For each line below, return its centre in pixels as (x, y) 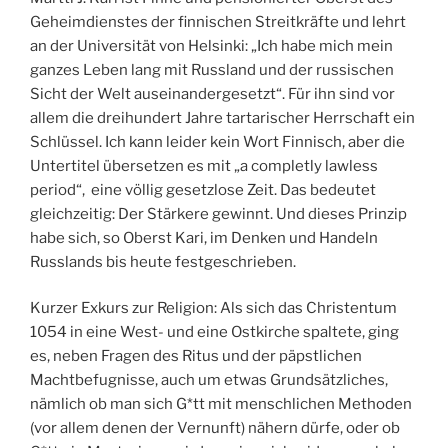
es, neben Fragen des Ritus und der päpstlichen (196, 356)
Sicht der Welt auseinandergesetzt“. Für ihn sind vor (212, 93)
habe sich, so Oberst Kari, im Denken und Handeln (204, 237)
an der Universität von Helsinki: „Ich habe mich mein (211, 45)
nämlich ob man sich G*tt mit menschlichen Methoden (221, 404)
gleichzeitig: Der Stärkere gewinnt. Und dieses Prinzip (218, 213)
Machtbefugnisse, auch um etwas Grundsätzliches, (209, 380)
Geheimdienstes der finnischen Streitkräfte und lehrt (218, 21)
